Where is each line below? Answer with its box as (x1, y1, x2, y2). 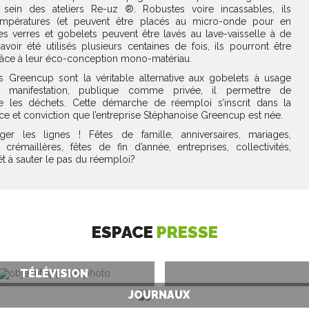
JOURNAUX (128, 288, 191, 301)
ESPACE (91, 221, 157, 242)
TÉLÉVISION (20, 266, 89, 280)
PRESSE (156, 221, 218, 242)
